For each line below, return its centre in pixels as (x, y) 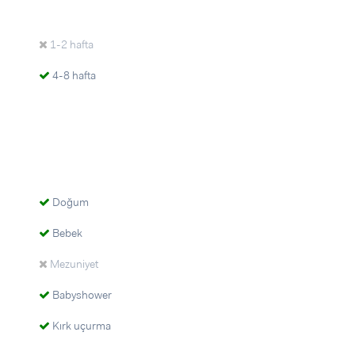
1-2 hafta (71, 44)
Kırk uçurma (80, 326)
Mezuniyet (73, 264)
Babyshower (81, 295)
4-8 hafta (73, 75)
